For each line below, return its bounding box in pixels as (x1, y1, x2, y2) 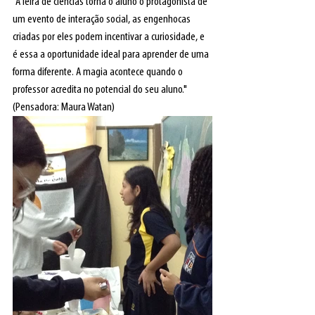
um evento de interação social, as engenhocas (13, 13, 193, 25)
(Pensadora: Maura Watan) (13, 101, 115, 113)
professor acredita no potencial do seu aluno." (13, 84, 189, 96)
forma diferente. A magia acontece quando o (13, 66, 185, 78)
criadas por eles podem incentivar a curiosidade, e (13, 31, 207, 43)
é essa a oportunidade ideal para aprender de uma (13, 49, 211, 60)
